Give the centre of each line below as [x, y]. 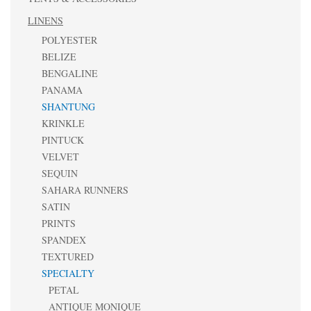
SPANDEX [64, 240]
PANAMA [62, 90]
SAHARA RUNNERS [85, 190]
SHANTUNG [68, 107]
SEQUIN [60, 173]
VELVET [60, 157]
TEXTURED [68, 257]
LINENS [45, 20]
